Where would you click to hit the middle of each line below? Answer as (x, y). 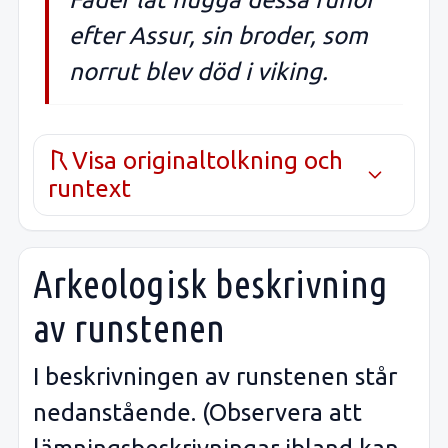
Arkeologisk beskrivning (211, 283)
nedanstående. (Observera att (197, 413)
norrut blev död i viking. (198, 71)
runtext (89, 188)
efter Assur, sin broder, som (218, 35)
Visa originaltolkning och (207, 160)
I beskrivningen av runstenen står (215, 377)
